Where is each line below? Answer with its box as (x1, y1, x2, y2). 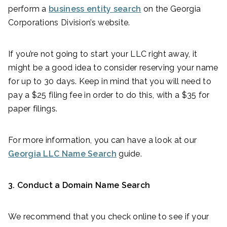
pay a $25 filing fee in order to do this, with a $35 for (8, 90, 210, 100)
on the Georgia (141, 4, 201, 14)
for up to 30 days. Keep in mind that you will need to (8, 77, 211, 87)
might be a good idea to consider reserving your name (8, 63, 218, 73)
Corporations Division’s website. (8, 18, 130, 28)
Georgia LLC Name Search (8, 149, 117, 159)
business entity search (49, 4, 141, 14)
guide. (116, 149, 144, 159)
